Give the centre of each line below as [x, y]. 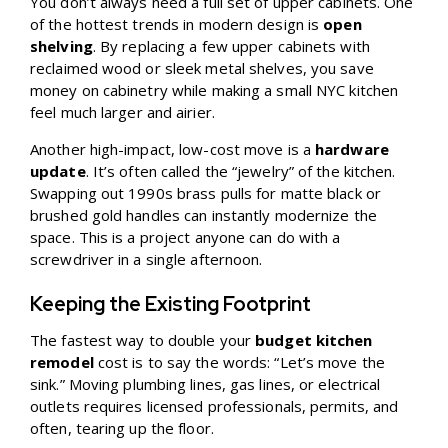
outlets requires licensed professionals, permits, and [214, 406]
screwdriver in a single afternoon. [146, 259]
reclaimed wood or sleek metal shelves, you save [202, 68]
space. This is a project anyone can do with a [185, 237]
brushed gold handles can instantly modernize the [203, 215]
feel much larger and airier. [122, 112]
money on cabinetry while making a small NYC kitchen [214, 90]
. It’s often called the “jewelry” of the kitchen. [240, 171]
